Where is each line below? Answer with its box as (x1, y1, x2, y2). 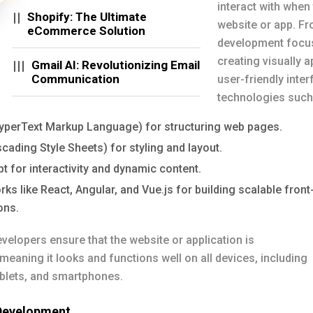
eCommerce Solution (27, 24, 145, 38)
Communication (31, 72, 119, 86)
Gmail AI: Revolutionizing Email (31, 58, 200, 72)
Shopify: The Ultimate (27, 10, 147, 24)
